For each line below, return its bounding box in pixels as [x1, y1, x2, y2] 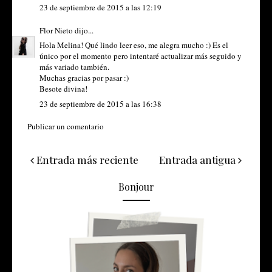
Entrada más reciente [34, 153, 138, 167]
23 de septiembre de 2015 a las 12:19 [39, 2, 161, 13]
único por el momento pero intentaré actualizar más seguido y [39, 50, 242, 62]
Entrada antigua [159, 153, 238, 167]
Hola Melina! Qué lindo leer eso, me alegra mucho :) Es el [39, 39, 228, 51]
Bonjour [118, 180, 154, 194]
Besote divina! [39, 83, 87, 95]
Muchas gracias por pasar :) [39, 72, 129, 84]
